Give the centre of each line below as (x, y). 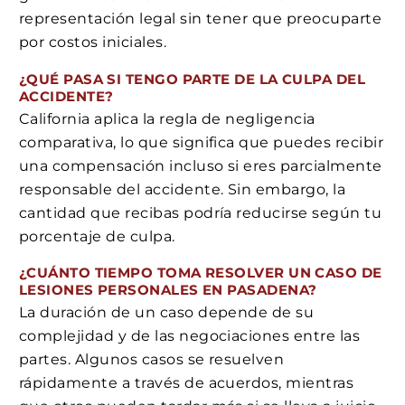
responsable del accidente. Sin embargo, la (183, 189)
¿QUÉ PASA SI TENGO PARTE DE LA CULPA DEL (193, 79)
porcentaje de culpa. (97, 236)
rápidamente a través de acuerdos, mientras (187, 382)
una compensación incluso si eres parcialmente (201, 165)
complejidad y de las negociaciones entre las (190, 335)
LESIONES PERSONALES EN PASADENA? (168, 290)
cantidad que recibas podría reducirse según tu (201, 212)
